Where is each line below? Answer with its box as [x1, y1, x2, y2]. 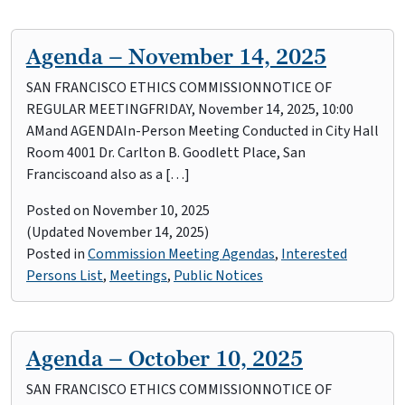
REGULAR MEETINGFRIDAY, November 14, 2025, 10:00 [26, 99, 353, 119]
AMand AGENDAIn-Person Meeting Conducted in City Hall [26, 121, 379, 141]
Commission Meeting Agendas [88, 244, 275, 264]
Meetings [109, 266, 167, 286]
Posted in [26, 244, 88, 264]
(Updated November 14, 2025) [26, 222, 209, 242]
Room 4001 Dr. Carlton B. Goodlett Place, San [26, 143, 306, 163]
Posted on [26, 201, 92, 221]
